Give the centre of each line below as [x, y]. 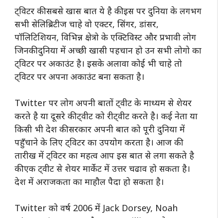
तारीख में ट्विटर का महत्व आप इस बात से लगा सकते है [104, 155]
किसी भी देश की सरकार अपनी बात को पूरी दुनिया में [100, 129]
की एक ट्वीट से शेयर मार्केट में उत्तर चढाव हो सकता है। [102, 168]
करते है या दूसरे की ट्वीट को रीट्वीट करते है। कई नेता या [106, 116]
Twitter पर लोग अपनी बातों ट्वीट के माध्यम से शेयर [103, 102]
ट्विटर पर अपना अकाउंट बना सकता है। [81, 76]
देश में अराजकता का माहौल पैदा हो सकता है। [91, 181]
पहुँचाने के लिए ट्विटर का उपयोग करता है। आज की [98, 142]
